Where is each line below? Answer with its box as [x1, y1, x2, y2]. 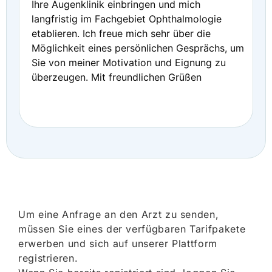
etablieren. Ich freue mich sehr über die [32, 27, 211, 39]
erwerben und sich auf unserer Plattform [18, 237, 217, 250]
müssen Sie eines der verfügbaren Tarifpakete [18, 223, 246, 235]
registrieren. [18, 252, 78, 264]
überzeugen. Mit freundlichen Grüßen [32, 71, 202, 83]
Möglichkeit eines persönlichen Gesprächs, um [32, 42, 244, 54]
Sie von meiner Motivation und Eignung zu [32, 56, 226, 69]
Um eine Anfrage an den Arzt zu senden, [18, 208, 219, 220]
